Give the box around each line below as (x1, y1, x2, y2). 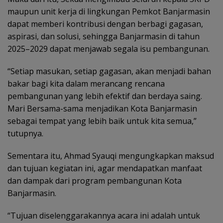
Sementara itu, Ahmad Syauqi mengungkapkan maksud (7, 150, 214, 161)
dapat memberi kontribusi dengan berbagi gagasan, (7, 18, 203, 29)
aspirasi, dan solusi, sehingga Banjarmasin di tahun (7, 31, 200, 42)
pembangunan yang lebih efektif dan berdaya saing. (7, 91, 202, 102)
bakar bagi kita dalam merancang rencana (7, 78, 165, 89)
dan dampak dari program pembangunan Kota (7, 175, 182, 186)
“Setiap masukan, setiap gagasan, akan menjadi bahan (7, 66, 211, 77)
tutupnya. (7, 128, 43, 139)
